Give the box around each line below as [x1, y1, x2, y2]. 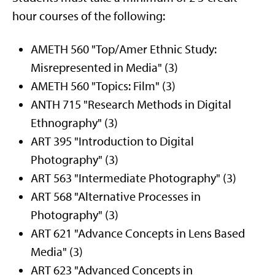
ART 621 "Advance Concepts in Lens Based [31, 226, 245, 241]
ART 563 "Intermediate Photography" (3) [31, 171, 236, 185]
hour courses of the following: [12, 9, 165, 23]
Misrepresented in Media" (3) [31, 60, 178, 75]
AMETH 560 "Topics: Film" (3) [31, 79, 176, 93]
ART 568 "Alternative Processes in [31, 189, 201, 204]
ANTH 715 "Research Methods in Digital [31, 97, 231, 112]
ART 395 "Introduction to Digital [31, 134, 194, 149]
